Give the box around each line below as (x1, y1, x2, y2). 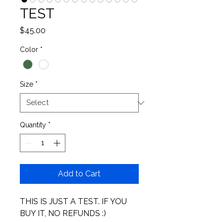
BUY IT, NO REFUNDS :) (20, 209, 108, 219)
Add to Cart (58, 169, 101, 179)
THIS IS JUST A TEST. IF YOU (20, 197, 129, 207)
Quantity (20, 121, 46, 129)
